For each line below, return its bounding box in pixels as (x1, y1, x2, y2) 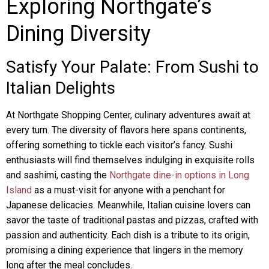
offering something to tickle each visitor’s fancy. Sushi (6, 139, 232, 151)
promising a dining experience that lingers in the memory (6, 244, 243, 256)
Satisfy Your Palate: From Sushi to (6, 57, 259, 77)
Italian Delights (6, 78, 115, 98)
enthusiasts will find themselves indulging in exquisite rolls (6, 154, 255, 166)
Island (6, 184, 32, 196)
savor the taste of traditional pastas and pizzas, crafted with (6, 214, 258, 226)
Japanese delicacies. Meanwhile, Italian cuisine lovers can (6, 199, 250, 211)
